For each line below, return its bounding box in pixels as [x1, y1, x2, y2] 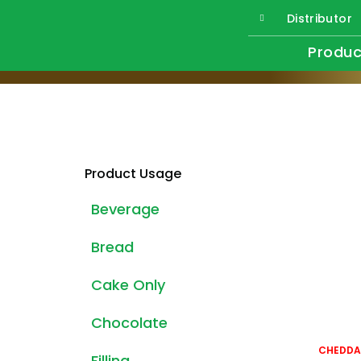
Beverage [91, 199, 160, 219]
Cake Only [91, 275, 165, 295]
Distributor [287, 10, 352, 27]
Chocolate [91, 313, 168, 333]
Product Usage [85, 164, 181, 183]
